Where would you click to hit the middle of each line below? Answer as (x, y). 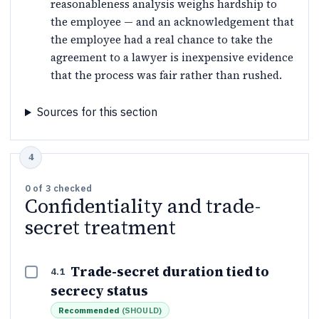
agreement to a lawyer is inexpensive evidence (172, 58)
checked (71, 188)
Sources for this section (97, 112)
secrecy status (99, 291)
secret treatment (100, 228)
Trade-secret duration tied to (170, 272)
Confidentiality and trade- (143, 206)
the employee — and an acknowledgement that (172, 22)
